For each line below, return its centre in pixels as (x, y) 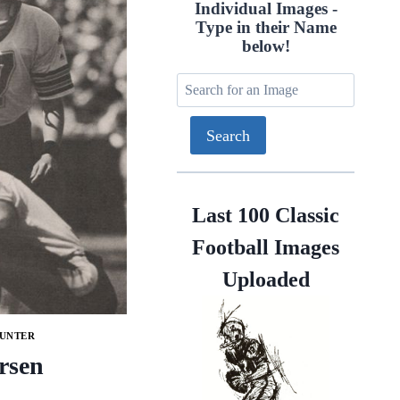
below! (266, 46)
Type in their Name (266, 28)
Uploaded (266, 280)
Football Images (266, 248)
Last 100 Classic (266, 216)
